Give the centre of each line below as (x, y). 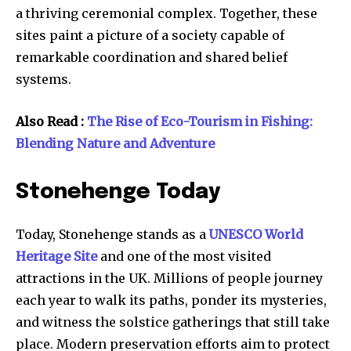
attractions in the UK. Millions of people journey (169, 279)
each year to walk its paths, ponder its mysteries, (171, 300)
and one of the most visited (184, 257)
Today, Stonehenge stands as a (112, 235)
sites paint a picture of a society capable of (150, 36)
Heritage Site (56, 257)
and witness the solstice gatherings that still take (173, 322)
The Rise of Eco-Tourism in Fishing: (200, 122)
